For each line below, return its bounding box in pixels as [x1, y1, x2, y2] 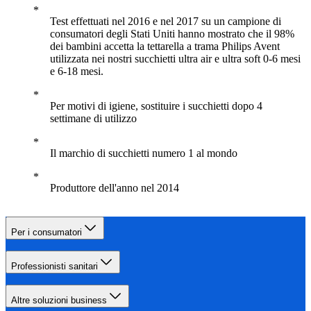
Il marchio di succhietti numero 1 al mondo [50, 147, 237, 160]
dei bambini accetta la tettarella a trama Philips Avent [50, 40, 280, 53]
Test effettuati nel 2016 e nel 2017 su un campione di [50, 15, 281, 28]
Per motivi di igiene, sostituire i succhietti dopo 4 [50, 100, 262, 112]
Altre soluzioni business [11, 295, 107, 306]
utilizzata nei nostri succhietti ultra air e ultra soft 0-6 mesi [50, 53, 301, 65]
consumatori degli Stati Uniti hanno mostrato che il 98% [50, 28, 294, 40]
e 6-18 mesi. [50, 65, 103, 78]
